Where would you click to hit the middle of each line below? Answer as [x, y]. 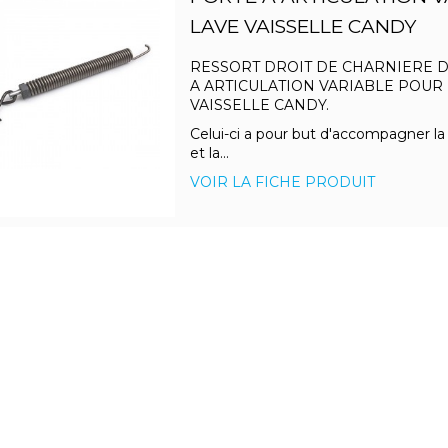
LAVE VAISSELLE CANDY [302, 27]
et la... [209, 153]
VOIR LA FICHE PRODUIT [282, 182]
